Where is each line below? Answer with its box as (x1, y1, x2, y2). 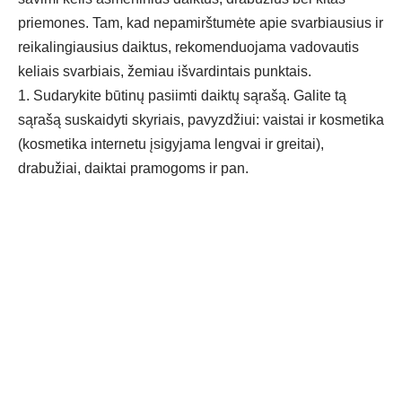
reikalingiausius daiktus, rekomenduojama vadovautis (18, 39, 359, 56)
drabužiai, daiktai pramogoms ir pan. (18, 161, 249, 177)
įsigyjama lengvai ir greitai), (146, 136, 324, 153)
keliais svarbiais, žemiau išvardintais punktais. (18, 64, 311, 80)
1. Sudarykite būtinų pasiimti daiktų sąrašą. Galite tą (18, 88, 346, 104)
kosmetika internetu (22, 136, 146, 153)
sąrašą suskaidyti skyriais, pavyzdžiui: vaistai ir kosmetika (18, 112, 384, 128)
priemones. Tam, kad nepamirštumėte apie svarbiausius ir (18, 15, 383, 31)
